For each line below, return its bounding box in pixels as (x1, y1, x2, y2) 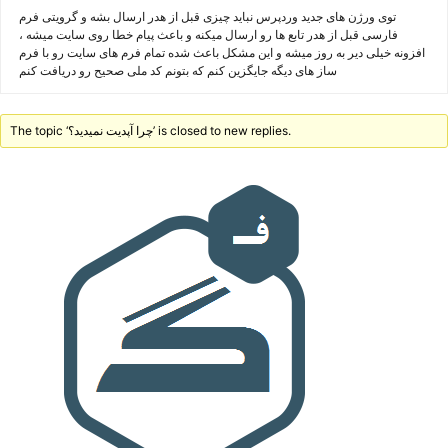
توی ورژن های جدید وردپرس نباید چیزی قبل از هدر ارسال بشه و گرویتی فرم (19, 9, 396, 24)
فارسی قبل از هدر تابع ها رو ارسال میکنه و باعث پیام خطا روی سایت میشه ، (19, 27, 398, 42)
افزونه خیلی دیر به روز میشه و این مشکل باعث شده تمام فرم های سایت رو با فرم (19, 45, 425, 60)
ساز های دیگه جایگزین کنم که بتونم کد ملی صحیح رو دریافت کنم (19, 63, 337, 78)
